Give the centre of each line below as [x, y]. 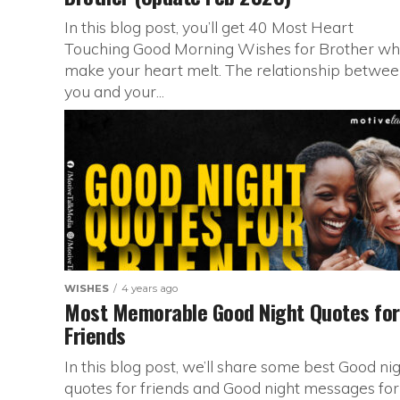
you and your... [114, 91]
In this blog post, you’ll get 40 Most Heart [209, 27]
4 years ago [150, 288]
